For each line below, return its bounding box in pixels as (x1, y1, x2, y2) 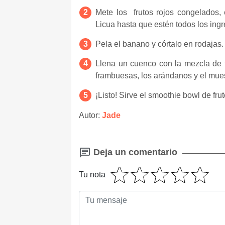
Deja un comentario (91, 147, 177, 157)
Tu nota (79, 170, 105, 179)
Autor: (79, 110, 102, 120)
